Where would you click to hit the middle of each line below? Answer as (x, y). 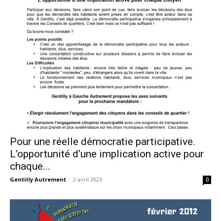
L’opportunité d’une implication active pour (107, 154)
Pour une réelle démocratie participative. (103, 141)
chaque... (30, 166)
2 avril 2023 (88, 179)
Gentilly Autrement (38, 179)
